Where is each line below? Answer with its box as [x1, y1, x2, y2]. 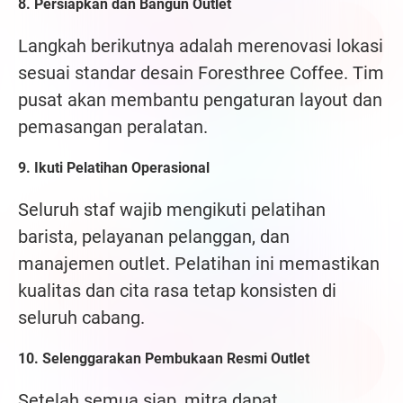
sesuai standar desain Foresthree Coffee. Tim [18, 62, 384, 85]
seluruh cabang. [18, 307, 145, 329]
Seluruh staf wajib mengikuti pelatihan [18, 199, 326, 221]
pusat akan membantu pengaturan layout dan [18, 89, 382, 112]
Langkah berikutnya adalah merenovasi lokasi [18, 35, 383, 58]
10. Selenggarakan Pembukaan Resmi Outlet [18, 350, 309, 368]
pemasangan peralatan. [18, 116, 208, 139]
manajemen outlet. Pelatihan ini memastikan [18, 253, 380, 275]
